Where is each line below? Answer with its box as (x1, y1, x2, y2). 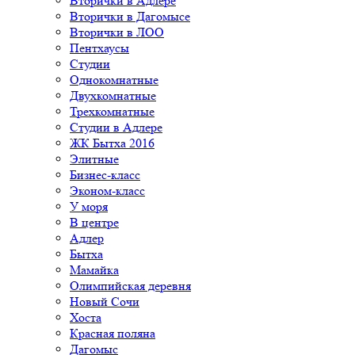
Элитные (70, 151, 119, 166)
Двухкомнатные (70, 87, 156, 103)
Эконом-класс (70, 182, 145, 198)
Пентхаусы (70, 40, 129, 55)
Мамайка (70, 261, 119, 277)
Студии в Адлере (70, 119, 162, 135)
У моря (70, 198, 108, 214)
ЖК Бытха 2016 (70, 135, 155, 151)
